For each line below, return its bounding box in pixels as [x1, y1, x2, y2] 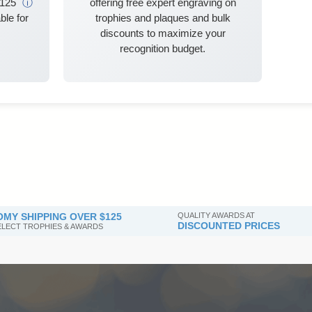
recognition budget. [120, 42, 205, 55]
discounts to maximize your [100, 27, 226, 40]
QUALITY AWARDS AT [178, 211, 256, 220]
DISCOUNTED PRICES [178, 220, 281, 232]
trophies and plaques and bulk [95, 12, 231, 24]
